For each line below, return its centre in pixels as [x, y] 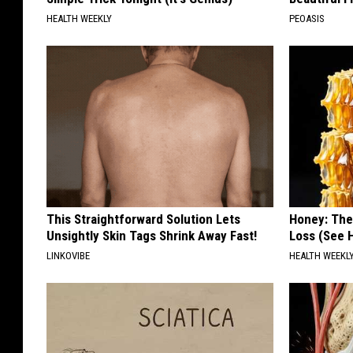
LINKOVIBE [68, 256]
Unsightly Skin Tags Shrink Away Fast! [152, 236]
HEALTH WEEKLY [79, 19]
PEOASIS [307, 19]
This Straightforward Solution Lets [143, 219]
